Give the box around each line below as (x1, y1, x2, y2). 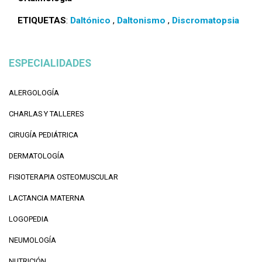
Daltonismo (117, 15, 166, 26)
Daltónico (70, 15, 111, 26)
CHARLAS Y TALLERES (9, 109, 84, 119)
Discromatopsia (172, 15, 239, 26)
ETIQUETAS (18, 15, 66, 26)
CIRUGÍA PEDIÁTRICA (9, 130, 78, 140)
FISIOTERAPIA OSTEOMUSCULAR (9, 173, 118, 182)
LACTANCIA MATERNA (9, 194, 85, 203)
